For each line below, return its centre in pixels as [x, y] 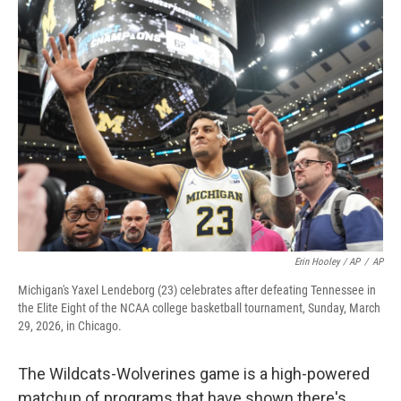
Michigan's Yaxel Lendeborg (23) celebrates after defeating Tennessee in [197, 290]
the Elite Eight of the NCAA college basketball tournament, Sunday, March [199, 308]
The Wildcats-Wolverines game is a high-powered [194, 374]
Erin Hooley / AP [327, 262]
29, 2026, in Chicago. [70, 326]
